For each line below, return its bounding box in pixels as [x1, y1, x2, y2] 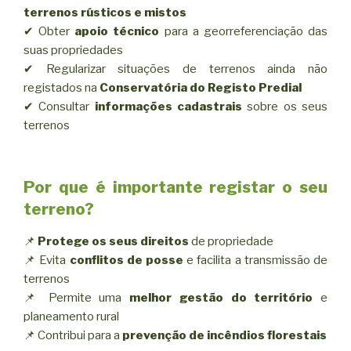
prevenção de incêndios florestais [122, 327, 327, 342]
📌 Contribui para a [24, 327, 122, 342]
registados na [24, 81, 100, 96]
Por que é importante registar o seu [24, 177, 327, 197]
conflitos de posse [69, 252, 184, 267]
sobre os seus [242, 100, 328, 114]
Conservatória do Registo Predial [100, 81, 302, 96]
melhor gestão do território [129, 290, 313, 305]
